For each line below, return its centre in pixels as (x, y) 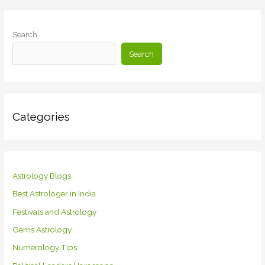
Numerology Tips (45, 248)
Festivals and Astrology (55, 211)
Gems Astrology (42, 230)
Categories (41, 116)
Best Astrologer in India (54, 194)
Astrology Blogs (42, 175)
